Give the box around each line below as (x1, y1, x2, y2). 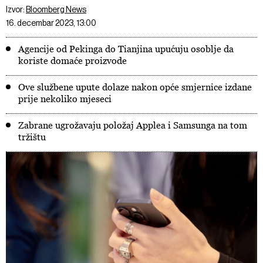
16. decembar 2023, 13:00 (6, 18, 96, 28)
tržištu (18, 131, 46, 142)
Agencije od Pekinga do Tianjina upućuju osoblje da (18, 43, 234, 54)
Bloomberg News (26, 5, 86, 14)
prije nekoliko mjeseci (18, 93, 112, 104)
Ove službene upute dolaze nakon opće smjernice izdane (18, 82, 252, 92)
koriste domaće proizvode (18, 55, 127, 66)
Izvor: (6, 5, 26, 14)
